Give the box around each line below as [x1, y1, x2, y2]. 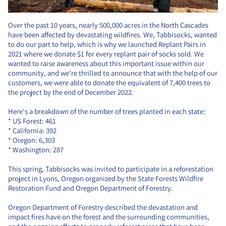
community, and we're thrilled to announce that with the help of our [8, 68, 217, 78]
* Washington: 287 [8, 145, 64, 155]
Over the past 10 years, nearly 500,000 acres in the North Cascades [8, 20, 208, 30]
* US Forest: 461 [8, 116, 56, 126]
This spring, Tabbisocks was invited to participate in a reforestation [8, 164, 213, 174]
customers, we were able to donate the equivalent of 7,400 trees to [8, 78, 210, 88]
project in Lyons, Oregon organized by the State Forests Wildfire [8, 174, 203, 184]
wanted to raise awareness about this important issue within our [8, 59, 204, 69]
